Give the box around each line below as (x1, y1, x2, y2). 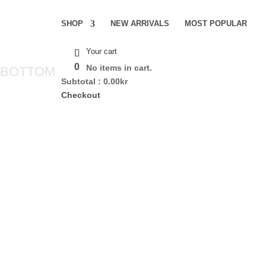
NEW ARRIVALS (110, 19, 169, 28)
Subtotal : (61, 77, 103, 86)
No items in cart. (86, 63, 152, 72)
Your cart (86, 47, 117, 56)
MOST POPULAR (185, 19, 247, 28)
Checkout (61, 90, 100, 100)
